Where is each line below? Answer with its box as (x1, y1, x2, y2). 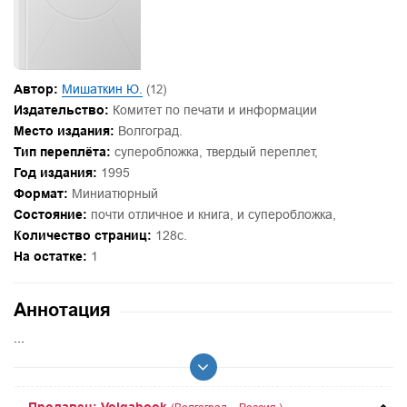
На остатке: (14, 249, 87, 264)
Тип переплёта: (14, 144, 111, 160)
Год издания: (14, 165, 97, 181)
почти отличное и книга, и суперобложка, (87, 207, 336, 223)
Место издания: (14, 124, 114, 139)
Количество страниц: (14, 228, 152, 243)
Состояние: (14, 207, 87, 223)
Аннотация (14, 299, 111, 322)
